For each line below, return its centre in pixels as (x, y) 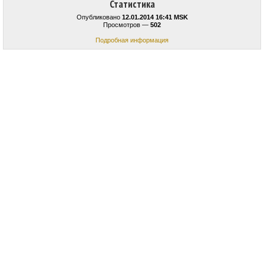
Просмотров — (127, 25)
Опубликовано (99, 17)
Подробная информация (132, 40)
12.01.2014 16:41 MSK (155, 17)
